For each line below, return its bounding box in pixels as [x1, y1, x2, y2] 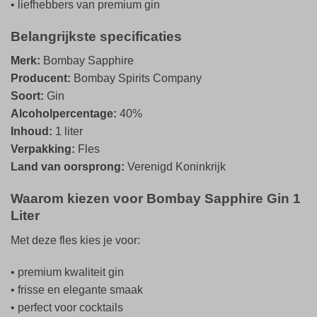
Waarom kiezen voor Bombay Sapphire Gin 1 [11, 191, 301, 207]
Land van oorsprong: [11, 161, 125, 173]
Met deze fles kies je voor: [11, 234, 140, 246]
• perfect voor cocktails [11, 301, 123, 314]
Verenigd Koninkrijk [125, 161, 226, 173]
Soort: [11, 90, 44, 103]
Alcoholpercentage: [11, 108, 117, 120]
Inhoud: [11, 125, 52, 138]
